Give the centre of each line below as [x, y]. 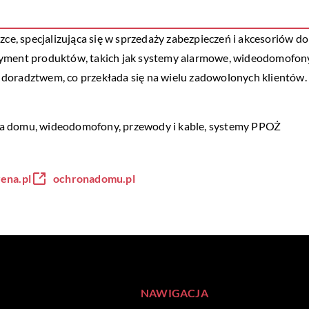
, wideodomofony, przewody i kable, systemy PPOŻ [158, 126]
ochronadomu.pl [94, 178]
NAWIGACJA [175, 293]
